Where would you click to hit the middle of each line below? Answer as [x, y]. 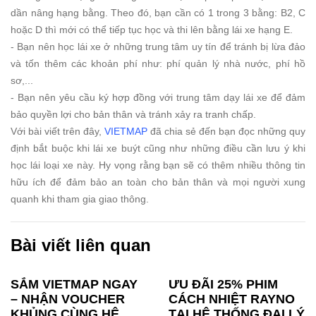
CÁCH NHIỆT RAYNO [232, 299]
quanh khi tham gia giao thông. [80, 199]
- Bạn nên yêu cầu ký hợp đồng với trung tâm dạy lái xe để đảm [158, 98]
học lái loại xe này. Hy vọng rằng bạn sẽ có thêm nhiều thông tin [158, 165]
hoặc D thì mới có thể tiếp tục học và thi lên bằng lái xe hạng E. [152, 30]
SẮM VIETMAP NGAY [74, 284]
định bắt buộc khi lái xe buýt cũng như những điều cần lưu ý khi [158, 148]
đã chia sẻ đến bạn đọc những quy [226, 132]
